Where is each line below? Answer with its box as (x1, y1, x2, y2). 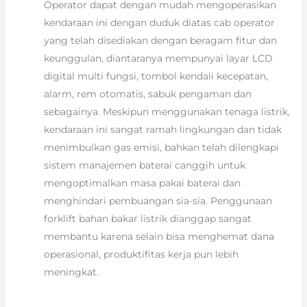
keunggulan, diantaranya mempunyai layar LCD (43, 52, 273, 65)
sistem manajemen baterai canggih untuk (43, 159, 245, 172)
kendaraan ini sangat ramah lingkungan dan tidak (43, 123, 282, 136)
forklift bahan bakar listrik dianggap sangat (43, 212, 251, 225)
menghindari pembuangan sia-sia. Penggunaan (43, 195, 272, 208)
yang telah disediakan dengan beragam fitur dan (43, 34, 277, 47)
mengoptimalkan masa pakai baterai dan (43, 177, 241, 190)
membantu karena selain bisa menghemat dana (43, 230, 274, 243)
